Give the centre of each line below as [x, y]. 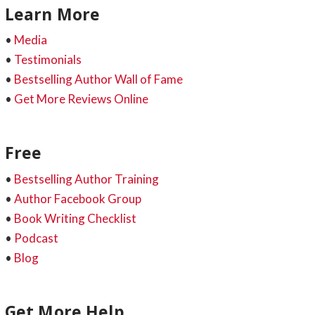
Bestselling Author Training [86, 179]
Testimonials [47, 60]
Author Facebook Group [77, 198]
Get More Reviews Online [81, 99]
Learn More [52, 14]
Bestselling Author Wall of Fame [98, 79]
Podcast [36, 238]
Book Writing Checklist [75, 218]
